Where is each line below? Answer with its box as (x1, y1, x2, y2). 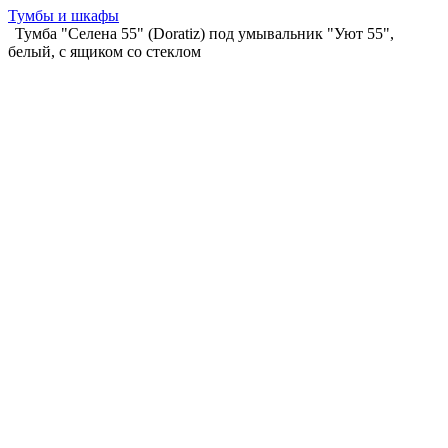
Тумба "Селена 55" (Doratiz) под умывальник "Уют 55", (15, 25, 394, 42)
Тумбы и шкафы (8, 7, 119, 24)
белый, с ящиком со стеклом (8, 43, 201, 60)
